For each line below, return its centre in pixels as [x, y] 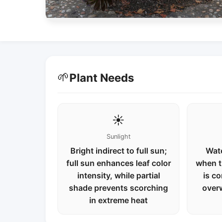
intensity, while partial [118, 175]
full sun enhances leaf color [118, 163]
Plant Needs [102, 77]
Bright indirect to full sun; [118, 151]
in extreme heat [119, 200]
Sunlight [118, 137]
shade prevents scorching [119, 188]
